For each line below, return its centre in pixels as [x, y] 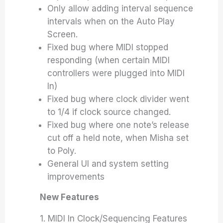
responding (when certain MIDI [109, 60]
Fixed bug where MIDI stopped [108, 47]
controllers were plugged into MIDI [116, 73]
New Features [72, 197]
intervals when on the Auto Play [111, 21]
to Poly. [62, 151]
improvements [76, 177]
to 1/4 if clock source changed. [109, 112]
